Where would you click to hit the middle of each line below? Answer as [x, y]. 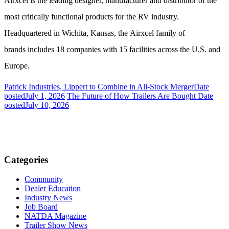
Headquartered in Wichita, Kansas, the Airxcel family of [95, 33]
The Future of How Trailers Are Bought [132, 96]
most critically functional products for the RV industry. [91, 17]
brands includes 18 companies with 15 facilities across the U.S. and [112, 49]
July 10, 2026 [47, 105]
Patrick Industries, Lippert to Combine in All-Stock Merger [99, 87]
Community [44, 179]
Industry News [48, 198]
